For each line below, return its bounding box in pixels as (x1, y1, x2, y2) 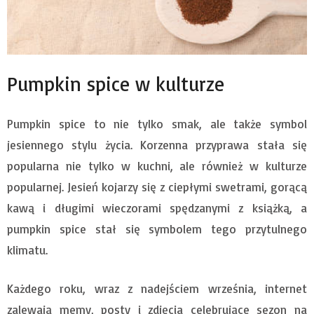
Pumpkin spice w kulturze (7, 71, 224, 96)
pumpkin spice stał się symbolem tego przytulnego (7, 221, 307, 236)
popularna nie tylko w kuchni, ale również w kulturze (7, 158, 307, 173)
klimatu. (7, 242, 48, 257)
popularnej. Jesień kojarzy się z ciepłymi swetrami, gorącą (7, 179, 307, 194)
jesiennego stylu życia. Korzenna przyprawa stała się (7, 137, 307, 152)
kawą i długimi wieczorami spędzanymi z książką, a (7, 200, 307, 215)
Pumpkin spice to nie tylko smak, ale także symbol (7, 116, 307, 131)
